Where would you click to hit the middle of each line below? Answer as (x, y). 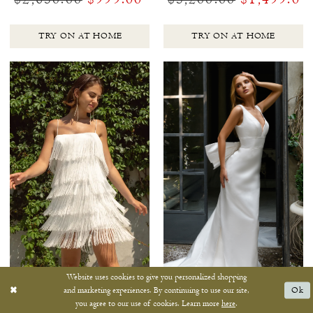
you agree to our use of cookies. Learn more (148, 303)
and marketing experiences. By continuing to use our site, (156, 290)
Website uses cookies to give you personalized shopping (156, 277)
